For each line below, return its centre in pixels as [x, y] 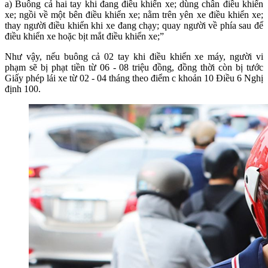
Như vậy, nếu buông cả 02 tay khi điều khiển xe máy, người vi [134, 56]
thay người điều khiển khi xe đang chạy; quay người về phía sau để [134, 25]
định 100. [23, 89]
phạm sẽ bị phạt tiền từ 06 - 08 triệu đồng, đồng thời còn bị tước [134, 67]
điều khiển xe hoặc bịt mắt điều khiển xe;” [84, 36]
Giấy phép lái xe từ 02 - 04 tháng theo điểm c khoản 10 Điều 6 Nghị [134, 78]
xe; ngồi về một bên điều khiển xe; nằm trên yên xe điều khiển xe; [134, 14]
